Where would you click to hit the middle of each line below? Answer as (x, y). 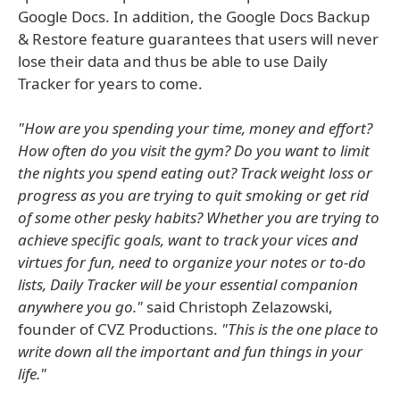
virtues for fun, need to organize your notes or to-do (192, 262)
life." (32, 374)
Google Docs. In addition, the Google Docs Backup (194, 17)
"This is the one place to (300, 329)
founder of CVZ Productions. (120, 329)
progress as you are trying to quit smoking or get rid (193, 195)
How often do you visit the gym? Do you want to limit (194, 150)
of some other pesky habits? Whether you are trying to (199, 217)
